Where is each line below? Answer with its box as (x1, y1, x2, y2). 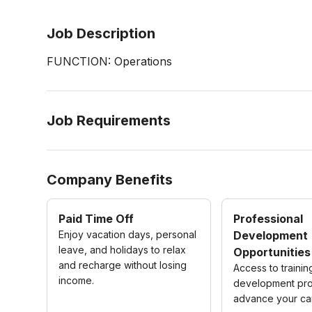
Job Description (47, 25, 156, 42)
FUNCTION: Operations (47, 54, 173, 68)
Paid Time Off (58, 212, 134, 226)
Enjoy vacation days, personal (58, 228, 197, 240)
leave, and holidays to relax (58, 244, 187, 256)
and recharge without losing (58, 259, 187, 271)
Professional (233, 212, 304, 226)
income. (58, 274, 95, 286)
